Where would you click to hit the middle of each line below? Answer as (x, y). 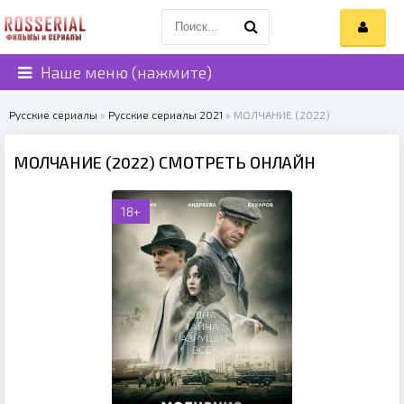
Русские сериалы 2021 (165, 115)
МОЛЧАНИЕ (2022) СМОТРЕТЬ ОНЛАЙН (165, 162)
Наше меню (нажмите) (126, 72)
